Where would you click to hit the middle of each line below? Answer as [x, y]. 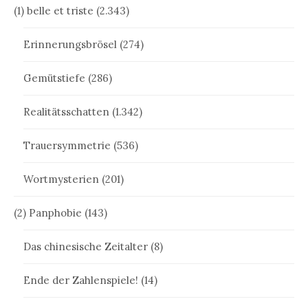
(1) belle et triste [54, 10]
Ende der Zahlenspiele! [81, 280]
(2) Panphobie [48, 212]
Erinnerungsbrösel [70, 44]
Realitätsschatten [66, 111]
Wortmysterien [61, 179]
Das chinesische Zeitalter [86, 246]
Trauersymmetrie [67, 145]
